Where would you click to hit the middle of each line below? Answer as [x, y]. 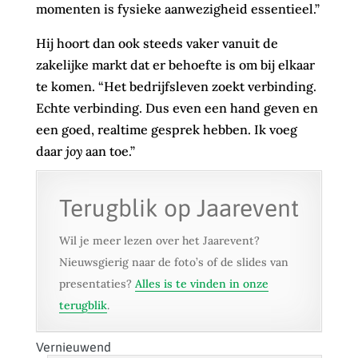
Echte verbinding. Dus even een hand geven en [177, 108]
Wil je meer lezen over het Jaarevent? [159, 241]
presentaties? [97, 284]
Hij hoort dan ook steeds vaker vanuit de [157, 44]
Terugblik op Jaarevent [179, 208]
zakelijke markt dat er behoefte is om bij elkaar [175, 65]
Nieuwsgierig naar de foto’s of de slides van [173, 263]
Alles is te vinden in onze [201, 284]
